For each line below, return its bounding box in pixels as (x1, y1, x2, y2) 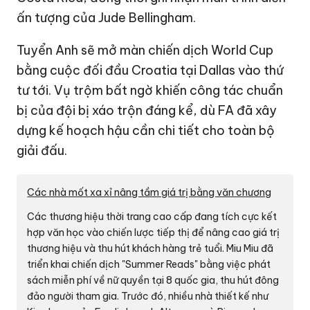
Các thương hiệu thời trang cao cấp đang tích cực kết (27, 210, 277, 224)
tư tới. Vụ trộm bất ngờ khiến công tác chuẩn (17, 82, 284, 99)
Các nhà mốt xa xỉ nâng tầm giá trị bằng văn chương (27, 186, 272, 199)
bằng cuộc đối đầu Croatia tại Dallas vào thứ (17, 62, 284, 79)
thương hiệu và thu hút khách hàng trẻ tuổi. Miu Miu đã (27, 242, 274, 255)
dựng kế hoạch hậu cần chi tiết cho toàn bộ (17, 122, 275, 139)
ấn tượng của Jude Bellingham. (17, 10, 197, 26)
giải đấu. (17, 143, 68, 159)
